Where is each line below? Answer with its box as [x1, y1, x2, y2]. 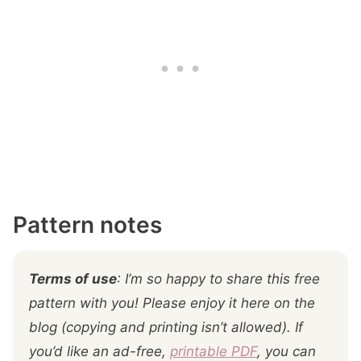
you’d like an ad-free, [29, 343, 170, 359]
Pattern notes [13, 211, 162, 239]
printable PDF [170, 343, 257, 359]
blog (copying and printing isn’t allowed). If [29, 319, 303, 335]
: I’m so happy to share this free [117, 271, 320, 287]
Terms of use [29, 271, 117, 287]
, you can [257, 343, 316, 359]
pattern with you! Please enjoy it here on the [29, 295, 315, 311]
